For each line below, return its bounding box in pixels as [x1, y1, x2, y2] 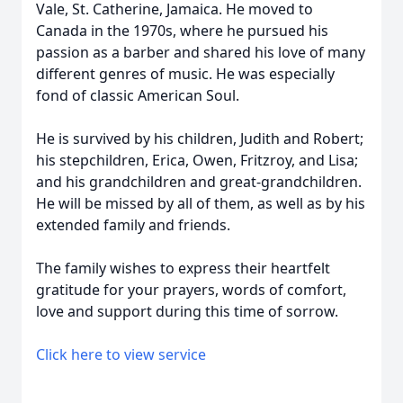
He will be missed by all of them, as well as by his [36, 193, 365, 213]
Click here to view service [36, 345, 206, 364]
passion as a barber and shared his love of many [36, 42, 365, 62]
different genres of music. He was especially [36, 64, 335, 84]
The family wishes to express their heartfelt [36, 258, 330, 278]
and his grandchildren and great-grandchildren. [36, 172, 362, 192]
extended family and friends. [36, 215, 230, 235]
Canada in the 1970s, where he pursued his [36, 21, 328, 40]
